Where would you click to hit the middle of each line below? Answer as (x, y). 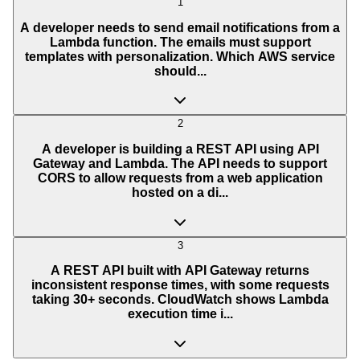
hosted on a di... (180, 192)
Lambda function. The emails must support (180, 42)
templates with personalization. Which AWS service (180, 56)
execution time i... (180, 314)
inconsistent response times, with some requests (180, 285)
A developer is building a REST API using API (180, 149)
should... (180, 71)
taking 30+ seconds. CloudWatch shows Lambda (180, 300)
